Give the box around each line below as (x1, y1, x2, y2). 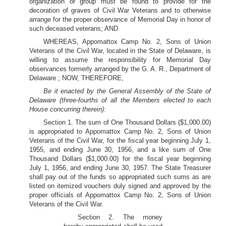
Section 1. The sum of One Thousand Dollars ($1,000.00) (43, 119, 211, 126)
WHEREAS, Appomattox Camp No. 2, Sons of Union (43, 38, 211, 45)
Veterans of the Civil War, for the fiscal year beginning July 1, (29, 137, 211, 144)
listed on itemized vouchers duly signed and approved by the (29, 182, 211, 190)
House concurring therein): (29, 105, 106, 113)
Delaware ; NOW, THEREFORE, (29, 74, 124, 82)
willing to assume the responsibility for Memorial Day (29, 56, 211, 64)
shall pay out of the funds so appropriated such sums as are (29, 173, 211, 181)
